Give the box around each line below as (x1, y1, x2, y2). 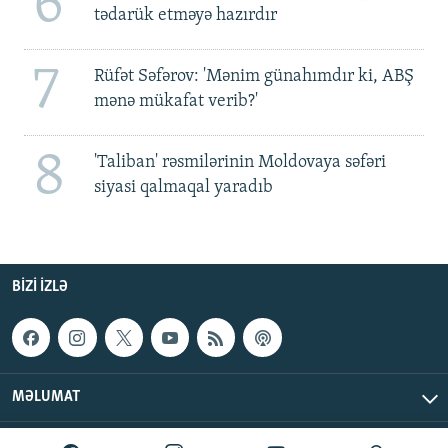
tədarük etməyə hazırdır (93, 5, 277, 25)
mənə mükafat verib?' (93, 91, 258, 111)
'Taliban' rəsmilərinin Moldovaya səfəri (93, 152, 386, 172)
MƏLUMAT (12, 388, 80, 405)
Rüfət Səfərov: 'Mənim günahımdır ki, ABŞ (93, 66, 414, 86)
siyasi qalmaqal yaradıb (93, 177, 273, 197)
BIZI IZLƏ (12, 279, 68, 296)
